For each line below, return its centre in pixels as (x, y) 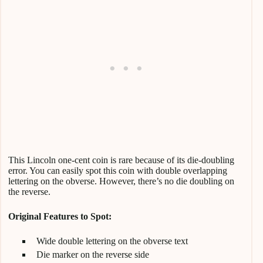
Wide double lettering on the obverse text (112, 241)
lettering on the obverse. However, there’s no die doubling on (121, 181)
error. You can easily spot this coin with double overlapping (118, 170)
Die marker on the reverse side (93, 254)
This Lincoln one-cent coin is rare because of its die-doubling (121, 160)
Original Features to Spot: (60, 216)
